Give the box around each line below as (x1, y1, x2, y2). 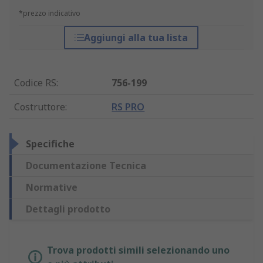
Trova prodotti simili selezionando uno (47, 244, 230, 257)
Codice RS (14, 76, 56, 90)
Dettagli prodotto (26, 203, 110, 216)
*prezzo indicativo (19, 8, 80, 19)
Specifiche (26, 137, 75, 151)
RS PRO (112, 100, 145, 114)
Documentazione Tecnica (26, 159, 146, 173)
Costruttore (14, 100, 65, 114)
